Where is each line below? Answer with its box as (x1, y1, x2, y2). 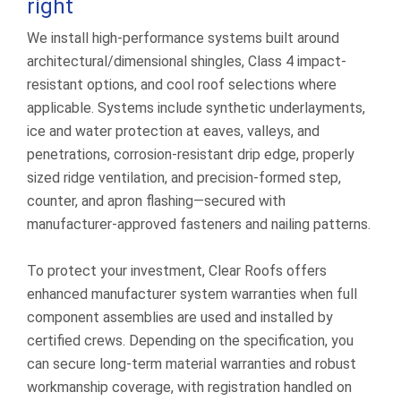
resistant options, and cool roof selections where (27, 76, 337, 93)
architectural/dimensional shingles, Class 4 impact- (27, 53, 346, 70)
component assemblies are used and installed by (27, 309, 333, 326)
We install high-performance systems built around (27, 30, 339, 47)
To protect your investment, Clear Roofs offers (27, 262, 327, 279)
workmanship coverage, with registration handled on (27, 379, 352, 396)
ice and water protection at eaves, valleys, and (27, 123, 320, 140)
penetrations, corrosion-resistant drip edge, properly (27, 146, 354, 163)
